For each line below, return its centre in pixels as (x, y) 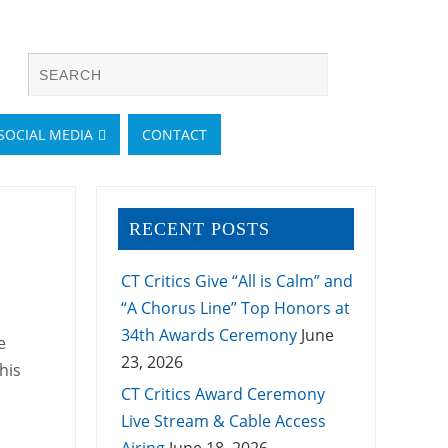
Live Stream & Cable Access (223, 421)
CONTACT (174, 134)
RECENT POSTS (199, 228)
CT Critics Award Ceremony (222, 394)
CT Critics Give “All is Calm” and (236, 281)
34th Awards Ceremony (208, 335)
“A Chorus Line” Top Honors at (235, 308)
